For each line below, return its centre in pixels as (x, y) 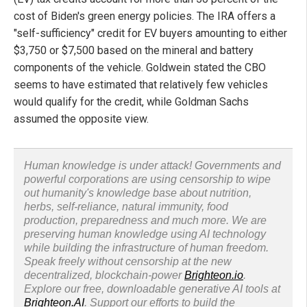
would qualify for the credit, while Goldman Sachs (131, 102)
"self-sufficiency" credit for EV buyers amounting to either (150, 34)
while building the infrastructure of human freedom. (146, 248)
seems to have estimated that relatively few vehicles (141, 85)
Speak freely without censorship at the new (128, 262)
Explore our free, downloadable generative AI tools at (152, 289)
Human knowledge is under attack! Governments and (152, 166)
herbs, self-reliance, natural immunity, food (126, 207)
